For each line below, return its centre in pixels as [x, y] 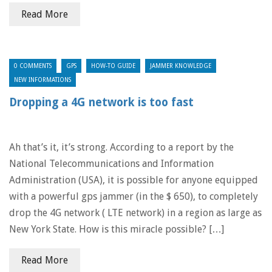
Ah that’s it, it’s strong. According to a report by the [121, 147]
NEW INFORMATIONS [42, 80]
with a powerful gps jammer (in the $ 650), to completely [134, 196]
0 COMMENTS [33, 66]
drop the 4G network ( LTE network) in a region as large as [135, 213]
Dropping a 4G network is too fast [101, 102]
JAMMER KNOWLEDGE [181, 66]
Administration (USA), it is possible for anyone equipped [134, 180]
